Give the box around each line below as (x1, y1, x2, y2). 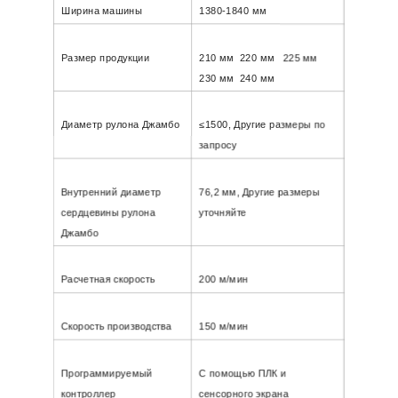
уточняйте (199, 206, 247, 219)
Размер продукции (61, 52, 150, 64)
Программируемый (61, 367, 153, 379)
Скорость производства (61, 320, 172, 332)
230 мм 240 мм (199, 72, 275, 84)
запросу (199, 139, 237, 151)
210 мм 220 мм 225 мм (199, 52, 321, 64)
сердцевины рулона (61, 206, 156, 219)
